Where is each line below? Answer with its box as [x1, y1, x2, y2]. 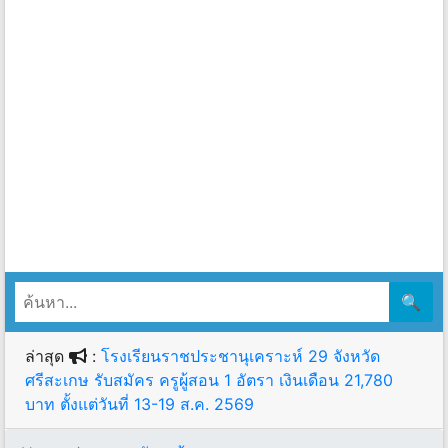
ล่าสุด [25, 346, 69, 367]
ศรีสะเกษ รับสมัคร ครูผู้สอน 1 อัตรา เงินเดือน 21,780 [25, 370, 393, 391]
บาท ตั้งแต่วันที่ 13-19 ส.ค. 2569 [25, 394, 254, 415]
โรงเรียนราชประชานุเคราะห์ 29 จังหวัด [101, 346, 380, 367]
